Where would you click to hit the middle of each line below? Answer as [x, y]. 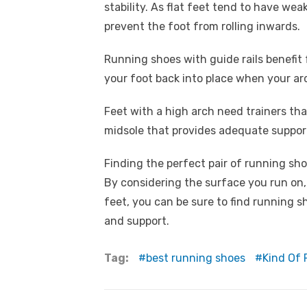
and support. [137, 221]
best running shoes [196, 258]
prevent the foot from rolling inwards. [204, 26]
